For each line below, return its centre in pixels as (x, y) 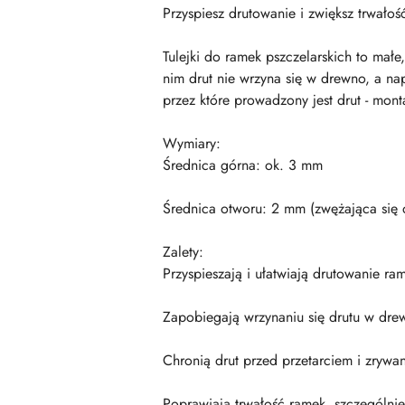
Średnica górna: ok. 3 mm (243, 165)
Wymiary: (192, 143)
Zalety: (183, 251)
